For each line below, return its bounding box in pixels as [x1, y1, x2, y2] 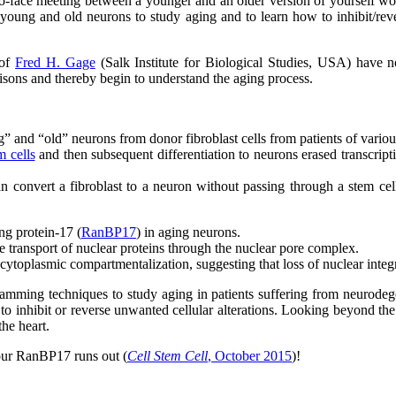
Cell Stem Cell [127, 347, 208, 363]
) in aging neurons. [136, 224, 240, 240]
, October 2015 [208, 347, 292, 363]
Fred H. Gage [15, 54, 95, 70]
